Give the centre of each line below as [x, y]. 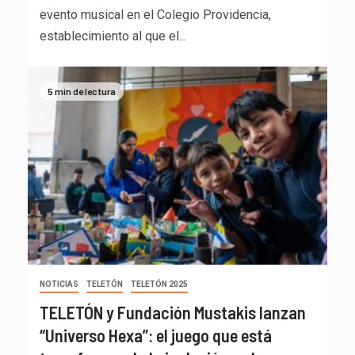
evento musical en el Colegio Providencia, [155, 15]
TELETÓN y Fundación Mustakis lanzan [173, 313]
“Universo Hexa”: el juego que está [156, 336]
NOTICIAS [59, 284]
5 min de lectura [82, 91]
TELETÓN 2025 [159, 284]
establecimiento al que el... [113, 36]
